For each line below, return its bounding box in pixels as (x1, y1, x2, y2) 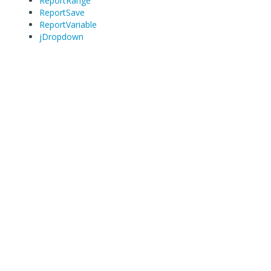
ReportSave (39, 7, 85, 18)
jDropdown (39, 31, 83, 42)
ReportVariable (39, 19, 97, 30)
